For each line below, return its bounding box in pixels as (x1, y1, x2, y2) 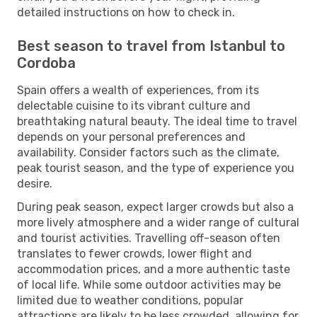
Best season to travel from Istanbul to (17, 37, 285, 54)
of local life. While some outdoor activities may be (17, 277, 281, 292)
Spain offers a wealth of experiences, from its (17, 83, 259, 97)
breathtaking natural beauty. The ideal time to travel (17, 114, 297, 128)
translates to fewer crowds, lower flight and (17, 246, 252, 260)
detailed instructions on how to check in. (17, 5, 235, 19)
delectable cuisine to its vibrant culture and (17, 98, 250, 113)
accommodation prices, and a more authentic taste (17, 262, 290, 276)
